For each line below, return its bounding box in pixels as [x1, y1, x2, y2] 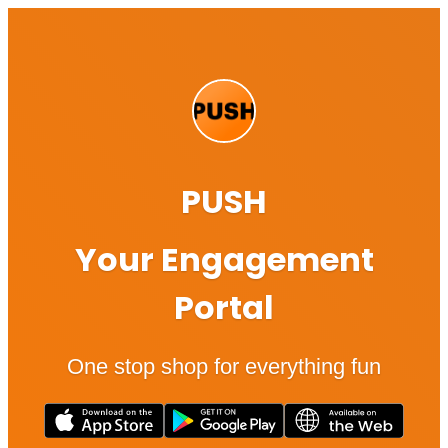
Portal [174, 285, 274, 331]
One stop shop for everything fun [67, 354, 381, 380]
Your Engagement [74, 237, 374, 283]
